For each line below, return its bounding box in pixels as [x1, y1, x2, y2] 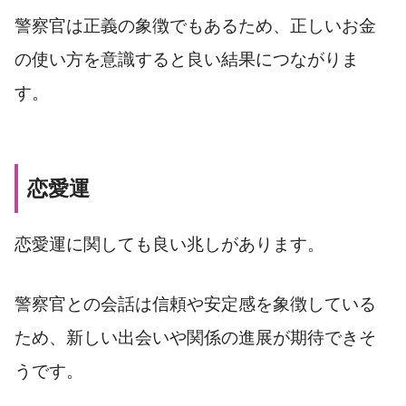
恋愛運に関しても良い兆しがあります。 [14, 235, 324, 255]
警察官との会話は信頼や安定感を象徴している [14, 295, 376, 314]
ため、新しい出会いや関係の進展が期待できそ [14, 328, 376, 348]
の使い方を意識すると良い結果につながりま [14, 50, 359, 70]
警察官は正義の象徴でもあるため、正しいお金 [14, 16, 376, 36]
